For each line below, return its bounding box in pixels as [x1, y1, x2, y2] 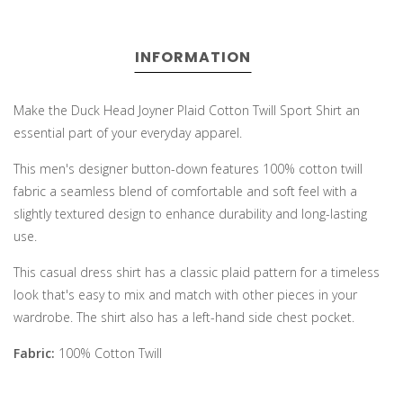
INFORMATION [134, 47, 251, 68]
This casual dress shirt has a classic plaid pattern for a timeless [13, 264, 380, 282]
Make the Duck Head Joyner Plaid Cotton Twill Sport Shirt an [13, 102, 360, 120]
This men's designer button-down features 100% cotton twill [13, 160, 363, 178]
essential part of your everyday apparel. [13, 124, 242, 142]
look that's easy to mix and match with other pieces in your [13, 286, 357, 304]
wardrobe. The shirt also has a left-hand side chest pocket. [13, 309, 354, 327]
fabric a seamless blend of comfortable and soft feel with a [13, 183, 357, 201]
